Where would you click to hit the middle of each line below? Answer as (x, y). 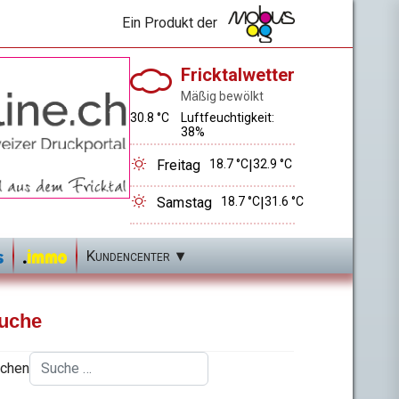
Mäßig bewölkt (222, 96)
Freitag (179, 165)
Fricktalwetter (238, 74)
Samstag (184, 202)
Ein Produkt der (175, 23)
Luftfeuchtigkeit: (228, 117)
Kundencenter (128, 255)
